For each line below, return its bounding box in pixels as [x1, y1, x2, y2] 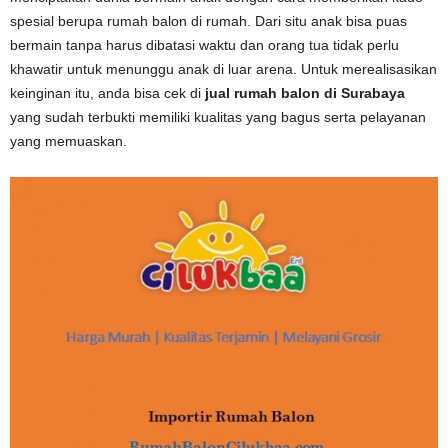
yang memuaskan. [10, 133, 127, 149]
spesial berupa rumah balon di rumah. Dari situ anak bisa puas [10, 13, 407, 29]
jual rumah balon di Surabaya [205, 85, 405, 101]
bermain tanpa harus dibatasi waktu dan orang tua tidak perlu [10, 37, 399, 53]
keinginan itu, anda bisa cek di [10, 85, 205, 101]
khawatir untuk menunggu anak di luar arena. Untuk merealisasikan [10, 61, 437, 77]
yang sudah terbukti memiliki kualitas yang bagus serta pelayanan [10, 109, 426, 125]
